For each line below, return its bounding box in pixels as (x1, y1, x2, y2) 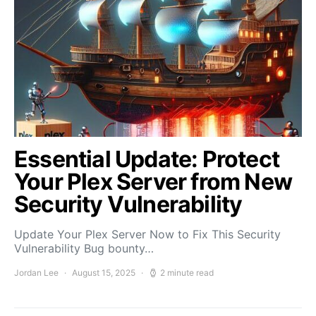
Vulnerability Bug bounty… (14, 241, 154, 255)
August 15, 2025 (72, 267, 135, 278)
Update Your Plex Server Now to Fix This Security (14, 227, 281, 241)
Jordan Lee (14, 267, 59, 278)
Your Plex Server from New (14, 168, 293, 195)
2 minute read (160, 267, 214, 278)
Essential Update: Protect (14, 145, 280, 173)
